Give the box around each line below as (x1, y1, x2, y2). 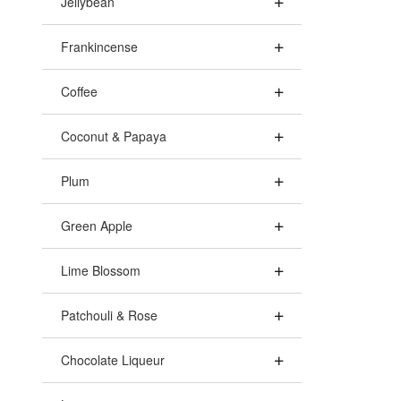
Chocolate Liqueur (61, 351, 165, 369)
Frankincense (61, 38, 138, 55)
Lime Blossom (61, 261, 141, 279)
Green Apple (61, 217, 132, 235)
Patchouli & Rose (61, 306, 158, 324)
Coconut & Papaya (61, 127, 166, 145)
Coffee (61, 82, 98, 100)
